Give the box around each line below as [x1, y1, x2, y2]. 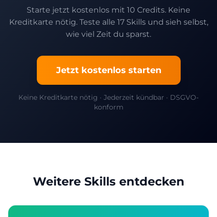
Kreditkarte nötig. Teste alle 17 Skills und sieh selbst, [9, 17, 208, 27]
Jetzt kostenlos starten [56, 65, 161, 76]
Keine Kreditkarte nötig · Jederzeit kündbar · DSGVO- [18, 93, 199, 102]
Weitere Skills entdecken [32, 174, 185, 188]
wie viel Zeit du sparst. [66, 30, 151, 39]
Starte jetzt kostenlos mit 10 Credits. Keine [27, 5, 190, 15]
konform [93, 103, 124, 111]
